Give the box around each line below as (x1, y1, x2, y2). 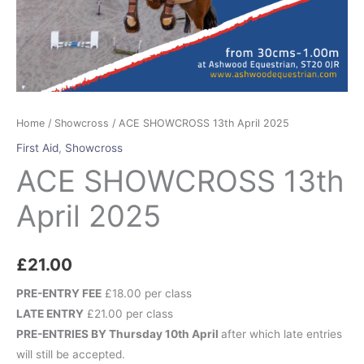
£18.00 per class (102, 286, 192, 300)
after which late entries (221, 327, 342, 340)
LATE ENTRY (16, 306, 84, 320)
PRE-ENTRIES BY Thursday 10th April (16, 327, 221, 340)
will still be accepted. (16, 347, 125, 361)
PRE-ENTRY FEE (16, 286, 102, 300)
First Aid (16, 141, 58, 154)
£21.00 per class (84, 306, 173, 320)
